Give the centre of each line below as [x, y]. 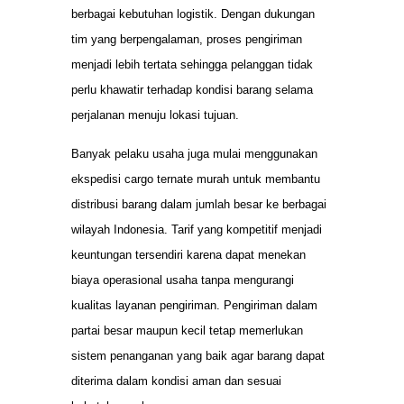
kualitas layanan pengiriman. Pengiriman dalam [194, 305]
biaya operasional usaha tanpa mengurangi [183, 280]
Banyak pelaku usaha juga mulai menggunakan [194, 153]
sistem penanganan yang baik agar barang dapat [198, 355]
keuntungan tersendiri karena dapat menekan [188, 254]
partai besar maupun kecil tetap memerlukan [187, 330]
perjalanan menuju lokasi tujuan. [155, 115]
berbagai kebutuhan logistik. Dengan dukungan [193, 14]
